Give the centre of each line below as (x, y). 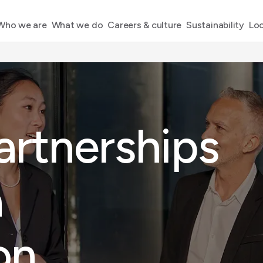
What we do (77, 25)
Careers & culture (145, 25)
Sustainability (215, 25)
